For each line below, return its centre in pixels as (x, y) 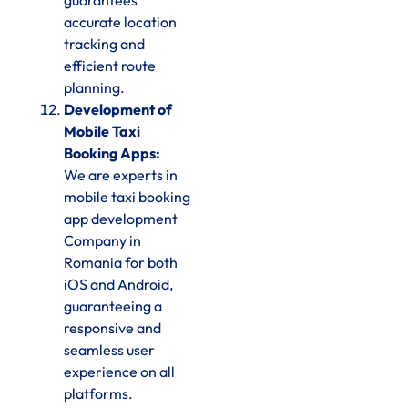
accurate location (120, 22)
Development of (118, 110)
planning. (94, 88)
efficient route (110, 66)
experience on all (119, 372)
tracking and (104, 44)
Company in (102, 241)
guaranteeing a (113, 306)
